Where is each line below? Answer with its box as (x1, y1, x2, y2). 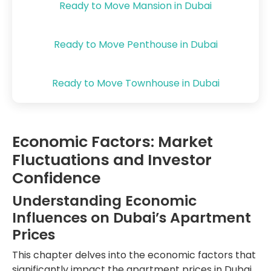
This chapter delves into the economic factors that (12, 247, 256, 262)
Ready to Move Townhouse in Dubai (51, 76, 220, 90)
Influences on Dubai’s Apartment (12, 207, 251, 227)
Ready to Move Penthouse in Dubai (53, 37, 218, 51)
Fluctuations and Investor (12, 149, 212, 171)
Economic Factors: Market (12, 131, 213, 152)
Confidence (12, 167, 100, 189)
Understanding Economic (12, 190, 197, 211)
